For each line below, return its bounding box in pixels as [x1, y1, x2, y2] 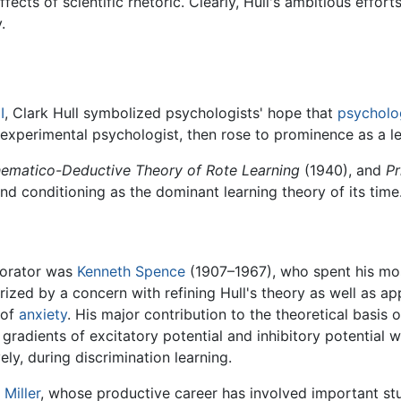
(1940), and [300, 161, 386, 180]
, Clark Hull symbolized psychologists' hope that [4, 104, 337, 123]
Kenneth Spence [77, 262, 185, 281]
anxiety [19, 305, 67, 324]
